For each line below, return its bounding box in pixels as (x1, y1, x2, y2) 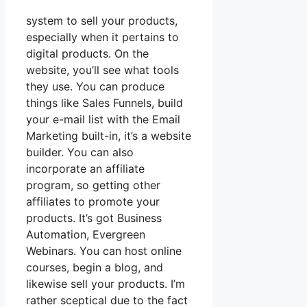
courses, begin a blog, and (26, 260, 163, 274)
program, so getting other (26, 177, 160, 192)
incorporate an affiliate (26, 161, 145, 175)
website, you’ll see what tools (26, 62, 179, 77)
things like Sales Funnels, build (26, 95, 183, 110)
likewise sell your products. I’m (26, 276, 185, 291)
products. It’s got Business (26, 210, 162, 225)
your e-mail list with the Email (26, 112, 180, 126)
